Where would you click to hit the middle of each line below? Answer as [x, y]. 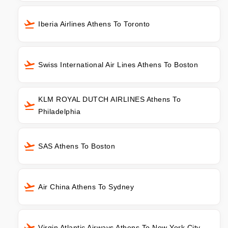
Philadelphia [59, 112]
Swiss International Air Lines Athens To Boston [118, 65]
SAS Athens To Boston [77, 146]
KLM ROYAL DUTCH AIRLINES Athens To [109, 99]
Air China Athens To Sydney [86, 187]
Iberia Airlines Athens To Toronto [94, 24]
